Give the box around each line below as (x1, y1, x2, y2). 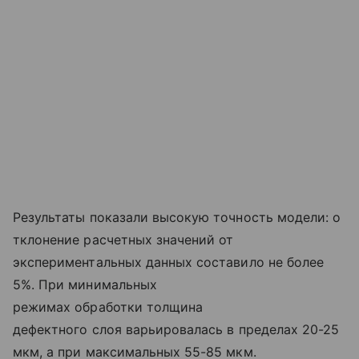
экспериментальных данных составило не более (13, 253, 325, 270)
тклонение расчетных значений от (13, 231, 234, 248)
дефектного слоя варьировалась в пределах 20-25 (13, 321, 340, 337)
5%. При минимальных (13, 276, 157, 292)
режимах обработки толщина (13, 298, 204, 315)
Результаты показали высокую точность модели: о (13, 208, 341, 225)
